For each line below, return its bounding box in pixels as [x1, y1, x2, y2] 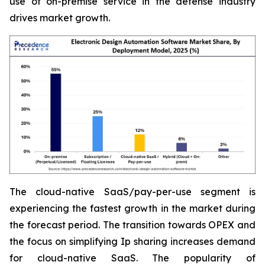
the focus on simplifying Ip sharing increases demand [9, 235, 256, 248]
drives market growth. [9, 12, 110, 24]
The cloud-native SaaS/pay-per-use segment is [9, 186, 256, 198]
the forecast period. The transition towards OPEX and [9, 219, 256, 231]
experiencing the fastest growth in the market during [9, 202, 256, 215]
